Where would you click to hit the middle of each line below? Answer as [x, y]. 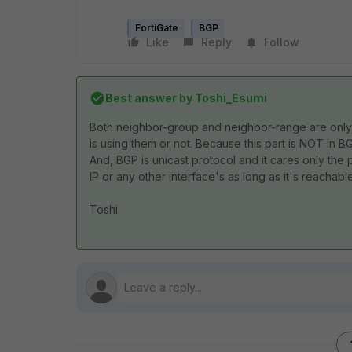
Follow [282, 42]
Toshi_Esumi [230, 98]
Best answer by [149, 98]
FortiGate [157, 28]
